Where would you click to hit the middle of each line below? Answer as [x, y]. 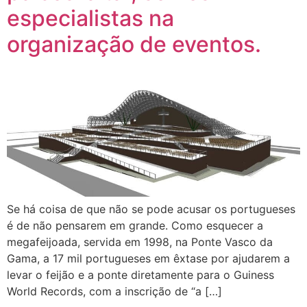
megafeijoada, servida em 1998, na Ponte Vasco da [140, 242]
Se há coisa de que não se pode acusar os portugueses [151, 209]
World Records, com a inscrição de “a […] [114, 292]
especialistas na [90, 18]
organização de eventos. [134, 44]
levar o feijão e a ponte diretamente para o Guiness [140, 275]
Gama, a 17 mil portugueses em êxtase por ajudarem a [148, 259]
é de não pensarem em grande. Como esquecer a [135, 226]
